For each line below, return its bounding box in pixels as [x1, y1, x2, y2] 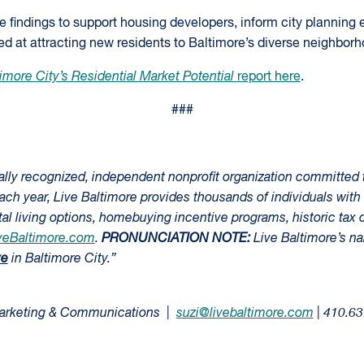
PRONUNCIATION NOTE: [101, 232, 253, 245]
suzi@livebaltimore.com [175, 307, 314, 320]
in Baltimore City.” [7, 253, 116, 266]
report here [236, 71, 301, 84]
